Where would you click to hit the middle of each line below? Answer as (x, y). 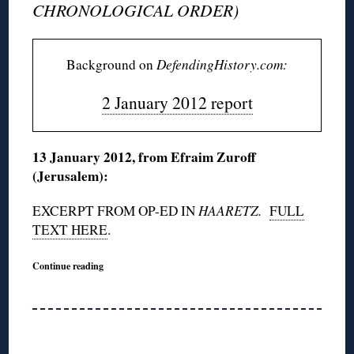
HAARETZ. (234, 210)
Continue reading (68, 265)
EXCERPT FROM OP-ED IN (116, 210)
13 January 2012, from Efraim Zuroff (145, 156)
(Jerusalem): (71, 175)
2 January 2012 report (177, 102)
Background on (111, 64)
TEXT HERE (70, 229)
